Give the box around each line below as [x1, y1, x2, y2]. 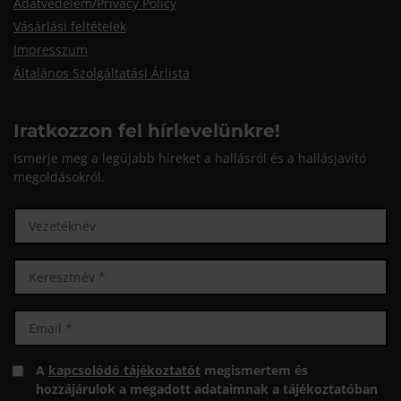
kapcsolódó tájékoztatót [48, 362, 200, 380]
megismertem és [200, 362, 308, 380]
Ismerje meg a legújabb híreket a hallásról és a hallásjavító [13, 149, 366, 167]
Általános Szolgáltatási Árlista [13, 64, 190, 82]
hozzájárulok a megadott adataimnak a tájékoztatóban [36, 380, 378, 398]
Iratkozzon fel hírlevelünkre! [13, 120, 280, 142]
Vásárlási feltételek [13, 18, 126, 36]
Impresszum [13, 41, 88, 59]
